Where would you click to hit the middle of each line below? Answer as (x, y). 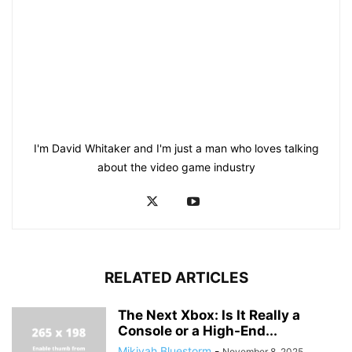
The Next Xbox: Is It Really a (209, 315)
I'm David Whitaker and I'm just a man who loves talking (176, 148)
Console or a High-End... (198, 331)
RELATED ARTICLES (176, 278)
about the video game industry (176, 167)
